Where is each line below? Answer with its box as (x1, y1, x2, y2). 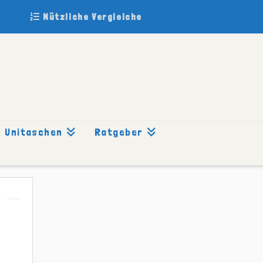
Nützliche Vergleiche (40, 11, 143, 22)
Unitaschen (5, 125, 63, 138)
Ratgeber (94, 125, 143, 138)
